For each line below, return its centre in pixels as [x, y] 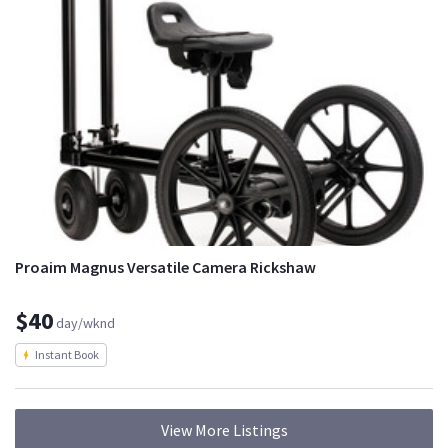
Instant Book [67, 355]
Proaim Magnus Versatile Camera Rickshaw [165, 267]
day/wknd [85, 323]
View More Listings [224, 430]
